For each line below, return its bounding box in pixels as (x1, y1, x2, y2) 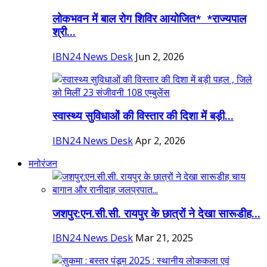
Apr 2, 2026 (135, 134, 185, 147)
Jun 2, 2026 (135, 49, 184, 63)
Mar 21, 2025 (135, 231, 193, 245)
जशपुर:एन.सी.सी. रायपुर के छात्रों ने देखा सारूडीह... (52, 207, 260, 221)
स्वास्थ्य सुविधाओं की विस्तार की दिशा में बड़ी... (52, 110, 234, 123)
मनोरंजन (29, 157, 57, 170)
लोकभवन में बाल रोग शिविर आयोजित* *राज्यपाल (52, 12, 246, 26)
